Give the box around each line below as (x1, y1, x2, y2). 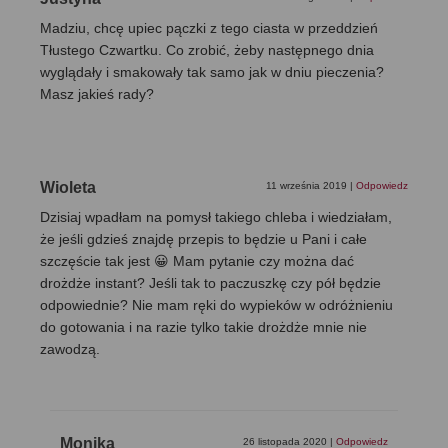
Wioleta (40, 179, 96, 197)
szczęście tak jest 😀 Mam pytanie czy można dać (40, 253, 354, 270)
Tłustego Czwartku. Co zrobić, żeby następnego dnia (40, 42, 374, 59)
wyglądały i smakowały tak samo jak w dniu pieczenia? (40, 64, 384, 81)
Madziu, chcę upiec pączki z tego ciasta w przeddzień (40, 20, 378, 37)
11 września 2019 (266, 180, 350, 192)
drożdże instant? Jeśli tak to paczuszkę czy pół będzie (40, 275, 381, 292)
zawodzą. (40, 341, 100, 358)
